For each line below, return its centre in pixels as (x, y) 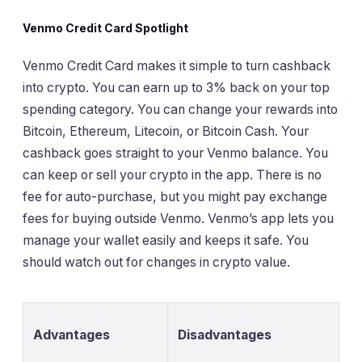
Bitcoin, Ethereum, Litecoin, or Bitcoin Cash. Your (166, 131)
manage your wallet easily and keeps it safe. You (166, 240)
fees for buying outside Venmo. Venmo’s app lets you (178, 218)
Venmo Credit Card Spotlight (105, 28)
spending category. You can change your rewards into (180, 109)
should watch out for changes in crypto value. (156, 262)
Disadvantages (225, 335)
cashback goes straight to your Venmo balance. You (175, 153)
